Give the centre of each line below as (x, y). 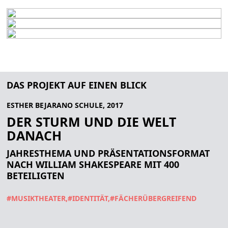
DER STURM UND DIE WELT (91, 122)
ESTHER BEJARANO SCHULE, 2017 (65, 105)
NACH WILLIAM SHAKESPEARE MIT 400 (93, 164)
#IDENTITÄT (88, 198)
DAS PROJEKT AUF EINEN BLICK (77, 85)
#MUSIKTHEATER (36, 198)
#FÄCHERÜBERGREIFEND (153, 198)
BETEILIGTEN (36, 176)
